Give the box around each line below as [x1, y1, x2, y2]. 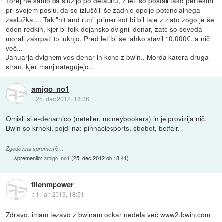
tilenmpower [31, 179, 74, 190]
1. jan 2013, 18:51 [35, 190, 84, 199]
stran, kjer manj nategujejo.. [6, 61, 93, 71]
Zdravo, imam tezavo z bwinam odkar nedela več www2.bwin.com [6, 209, 211, 219]
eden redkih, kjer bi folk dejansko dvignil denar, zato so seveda [6, 23, 203, 34]
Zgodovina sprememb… [6, 144, 64, 152]
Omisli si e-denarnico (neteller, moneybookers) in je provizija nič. [6, 113, 207, 123]
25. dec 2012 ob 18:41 [73, 153, 127, 162]
